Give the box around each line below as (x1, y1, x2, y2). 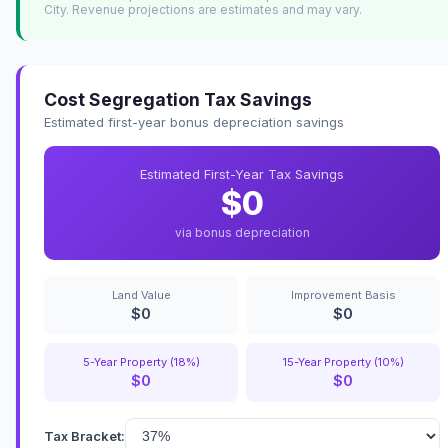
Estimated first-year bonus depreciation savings (44, 114, 344, 131)
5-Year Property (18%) (82, 355, 200, 370)
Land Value (111, 288, 171, 303)
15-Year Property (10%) (282, 355, 404, 370)
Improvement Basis (290, 288, 396, 303)
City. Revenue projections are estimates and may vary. (44, 2, 362, 18)
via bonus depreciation (174, 225, 310, 241)
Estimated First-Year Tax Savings (140, 166, 344, 183)
